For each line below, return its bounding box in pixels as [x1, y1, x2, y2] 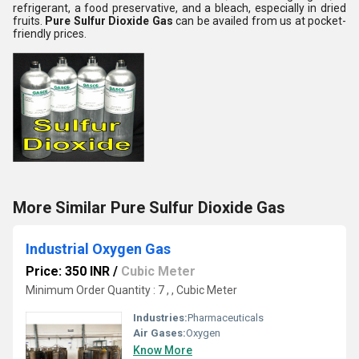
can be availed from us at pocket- [172, 14, 347, 27]
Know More [133, 344, 192, 357]
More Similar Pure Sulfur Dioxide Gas [13, 198, 285, 217]
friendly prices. [13, 27, 87, 40]
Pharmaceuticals [188, 312, 264, 324]
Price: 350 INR [26, 264, 110, 279]
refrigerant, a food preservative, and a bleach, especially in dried [13, 2, 346, 14]
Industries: [133, 312, 188, 324]
